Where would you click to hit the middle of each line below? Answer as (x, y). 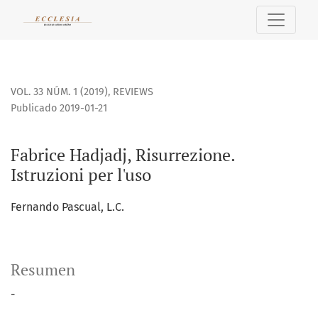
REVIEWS (133, 92)
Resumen (43, 270)
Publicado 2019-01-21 (59, 109)
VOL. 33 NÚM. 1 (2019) (59, 92)
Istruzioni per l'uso (81, 175)
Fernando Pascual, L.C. (67, 207)
